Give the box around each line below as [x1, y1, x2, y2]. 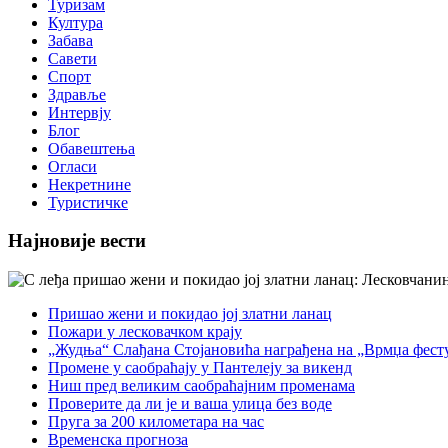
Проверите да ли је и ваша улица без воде [48, 395, 332, 413]
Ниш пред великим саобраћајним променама [48, 377, 355, 395]
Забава [48, 31, 93, 49]
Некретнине [48, 175, 131, 193]
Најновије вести [8, 230, 146, 252]
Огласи [48, 157, 97, 175]
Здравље [48, 85, 106, 103]
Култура [48, 13, 103, 31]
